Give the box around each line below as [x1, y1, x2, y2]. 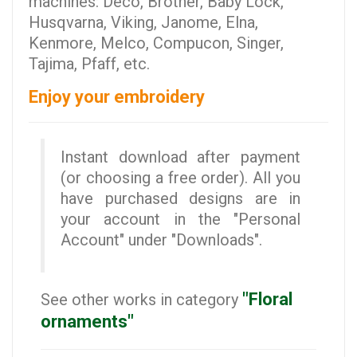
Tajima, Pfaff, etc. [29, 54, 150, 74]
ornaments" [41, 312, 134, 332]
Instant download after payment [61, 147, 300, 167]
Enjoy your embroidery [29, 87, 205, 108]
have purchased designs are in [61, 189, 300, 209]
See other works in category [41, 290, 242, 310]
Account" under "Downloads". [61, 230, 262, 250]
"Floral [242, 289, 292, 310]
